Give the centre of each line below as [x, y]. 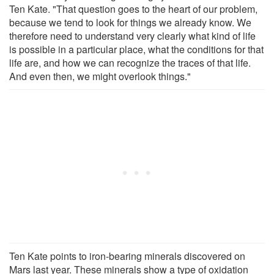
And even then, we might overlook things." [100, 76]
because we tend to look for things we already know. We [130, 23]
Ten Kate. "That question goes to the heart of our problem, [133, 9]
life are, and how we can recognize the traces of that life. [130, 63]
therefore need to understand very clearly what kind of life [132, 36]
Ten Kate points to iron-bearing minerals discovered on [127, 256]
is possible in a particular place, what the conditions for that [136, 50]
